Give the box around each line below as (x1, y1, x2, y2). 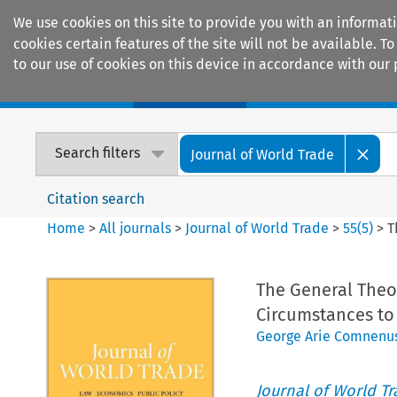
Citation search (47, 190, 145, 207)
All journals (99, 219, 175, 237)
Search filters (55, 144, 141, 162)
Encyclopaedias (275, 80, 379, 99)
